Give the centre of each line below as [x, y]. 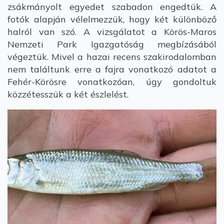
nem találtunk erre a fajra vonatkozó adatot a [112, 69]
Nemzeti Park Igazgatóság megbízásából [112, 44]
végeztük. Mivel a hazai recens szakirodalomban [112, 57]
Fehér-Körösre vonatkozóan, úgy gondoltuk [112, 82]
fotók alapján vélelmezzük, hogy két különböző [112, 19]
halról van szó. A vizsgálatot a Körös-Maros [112, 32]
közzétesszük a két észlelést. [68, 94]
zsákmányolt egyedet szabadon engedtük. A [112, 7]
